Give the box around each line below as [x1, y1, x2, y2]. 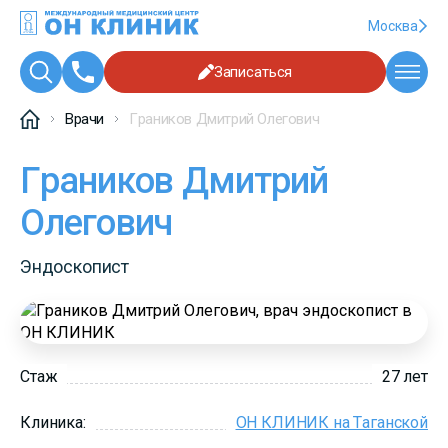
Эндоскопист [20, 256, 130, 278]
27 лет [381, 367, 428, 387]
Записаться [213, 63, 293, 82]
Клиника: [20, 413, 86, 433]
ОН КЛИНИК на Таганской [235, 413, 428, 433]
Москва [368, 17, 418, 34]
